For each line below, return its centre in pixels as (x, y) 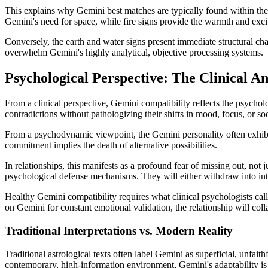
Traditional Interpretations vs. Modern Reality (119, 230)
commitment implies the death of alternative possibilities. (111, 145)
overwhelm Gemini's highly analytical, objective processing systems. (134, 53)
